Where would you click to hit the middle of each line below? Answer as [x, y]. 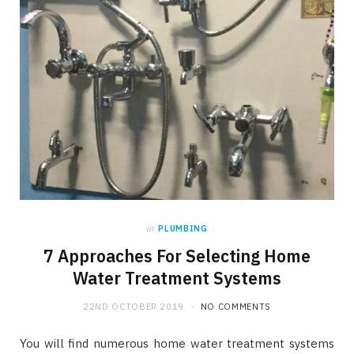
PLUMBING [183, 228]
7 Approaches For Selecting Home [177, 256]
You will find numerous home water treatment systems [177, 343]
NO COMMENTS [236, 306]
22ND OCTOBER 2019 [134, 306]
